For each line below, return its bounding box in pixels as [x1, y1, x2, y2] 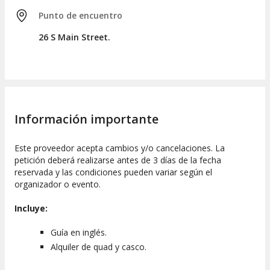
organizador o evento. [14, 178, 101, 190]
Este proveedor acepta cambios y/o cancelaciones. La [14, 142, 225, 154]
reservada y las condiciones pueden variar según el [14, 166, 212, 178]
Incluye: [14, 202, 48, 215]
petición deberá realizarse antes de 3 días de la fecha [14, 154, 221, 166]
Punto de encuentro [39, 9, 122, 21]
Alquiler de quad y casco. [51, 241, 146, 253]
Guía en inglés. [51, 227, 107, 239]
